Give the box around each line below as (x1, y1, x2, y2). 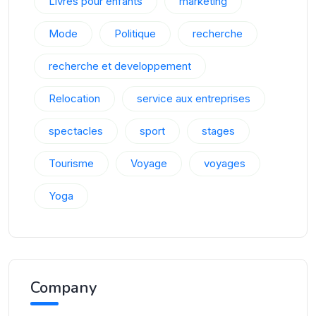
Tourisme (49, 157, 94, 170)
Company (30, 277, 97, 298)
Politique (114, 27, 156, 40)
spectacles (49, 124, 103, 138)
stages (202, 124, 235, 138)
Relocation (49, 92, 100, 105)
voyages (204, 157, 245, 170)
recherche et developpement (49, 59, 191, 73)
